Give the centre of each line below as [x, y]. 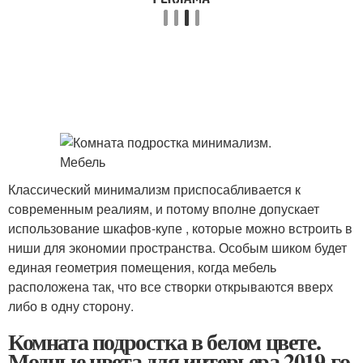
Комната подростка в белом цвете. [164, 342]
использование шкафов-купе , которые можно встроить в [180, 228]
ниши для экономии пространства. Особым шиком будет [177, 248]
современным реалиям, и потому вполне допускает [164, 209]
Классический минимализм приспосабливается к [154, 189]
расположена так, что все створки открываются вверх [171, 286]
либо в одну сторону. [71, 306]
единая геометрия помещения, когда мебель [142, 267]
